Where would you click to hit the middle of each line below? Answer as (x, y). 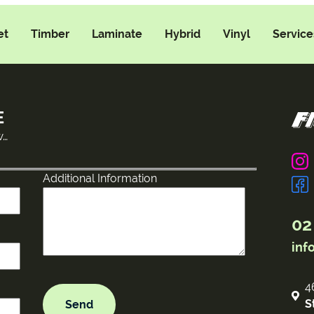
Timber (50, 34)
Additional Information (100, 178)
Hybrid (183, 34)
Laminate (117, 34)
